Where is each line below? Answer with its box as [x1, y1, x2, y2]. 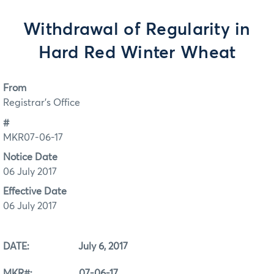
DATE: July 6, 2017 [3, 242, 128, 252]
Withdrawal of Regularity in [23, 21, 251, 39]
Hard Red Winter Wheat [38, 45, 236, 62]
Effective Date [3, 187, 67, 197]
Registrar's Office [3, 98, 80, 108]
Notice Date [3, 152, 57, 163]
